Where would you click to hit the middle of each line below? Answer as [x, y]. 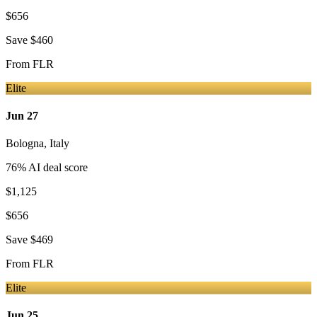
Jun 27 [22, 115]
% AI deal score [52, 168]
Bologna [25, 144]
